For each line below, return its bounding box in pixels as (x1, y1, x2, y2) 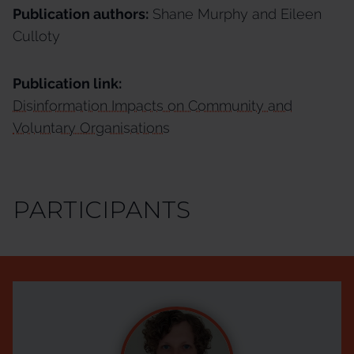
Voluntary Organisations (13, 119, 170, 136)
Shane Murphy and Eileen (149, 6, 322, 22)
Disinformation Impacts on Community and (13, 97, 292, 114)
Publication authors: (13, 6, 149, 22)
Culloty (13, 28, 60, 44)
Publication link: (13, 75, 122, 92)
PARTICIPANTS (13, 195, 190, 224)
